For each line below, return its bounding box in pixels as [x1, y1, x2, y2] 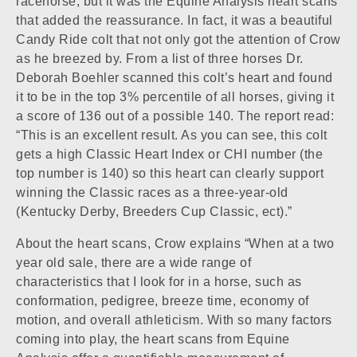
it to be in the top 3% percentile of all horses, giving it [16, 89, 334, 104]
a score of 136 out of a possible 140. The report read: [16, 108, 334, 123]
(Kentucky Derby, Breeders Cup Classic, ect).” [16, 204, 292, 218]
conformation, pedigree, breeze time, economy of [16, 293, 309, 308]
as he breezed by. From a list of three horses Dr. [16, 51, 304, 65]
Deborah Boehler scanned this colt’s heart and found [16, 70, 333, 84]
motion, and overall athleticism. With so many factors [16, 312, 332, 327]
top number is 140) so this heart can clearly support [16, 166, 324, 180]
